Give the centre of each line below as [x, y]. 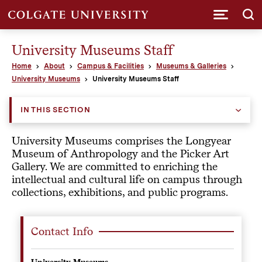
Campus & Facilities [110, 66]
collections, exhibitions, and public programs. [121, 192]
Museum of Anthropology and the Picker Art [120, 153]
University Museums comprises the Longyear [121, 140]
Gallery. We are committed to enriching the [114, 166]
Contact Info [62, 231]
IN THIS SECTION [56, 109]
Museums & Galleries [191, 66]
